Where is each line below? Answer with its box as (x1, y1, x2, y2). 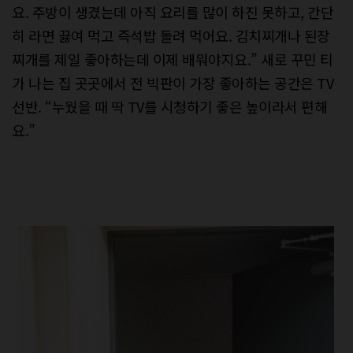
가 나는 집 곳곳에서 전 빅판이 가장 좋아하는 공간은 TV (12, 72, 333, 93)
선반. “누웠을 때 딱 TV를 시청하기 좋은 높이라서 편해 (12, 95, 327, 117)
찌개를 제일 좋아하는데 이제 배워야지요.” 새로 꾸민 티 (12, 48, 333, 69)
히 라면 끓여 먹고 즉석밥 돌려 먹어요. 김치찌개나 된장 (12, 24, 330, 46)
